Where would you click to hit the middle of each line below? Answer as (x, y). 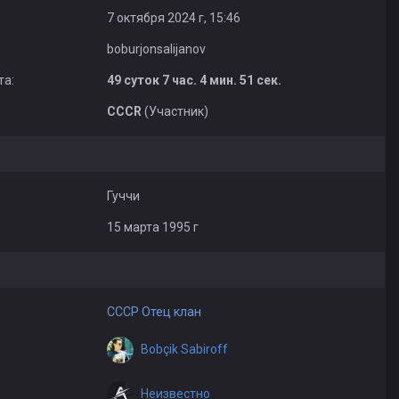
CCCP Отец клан (154, 312)
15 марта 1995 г (152, 227)
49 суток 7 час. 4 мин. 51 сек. (194, 80)
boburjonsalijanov (156, 49)
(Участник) (176, 111)
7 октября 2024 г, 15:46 (173, 18)
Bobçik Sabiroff (184, 349)
